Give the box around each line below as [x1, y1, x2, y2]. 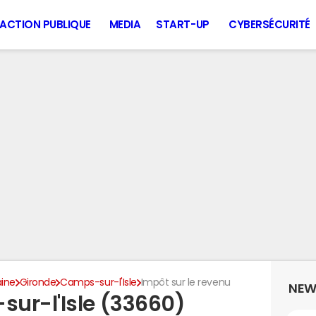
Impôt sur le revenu [140, 277, 231, 287]
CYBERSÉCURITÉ [229, 19, 310, 30]
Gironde [19, 277, 56, 287]
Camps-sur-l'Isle [60, 277, 137, 287]
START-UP [156, 19, 209, 30]
